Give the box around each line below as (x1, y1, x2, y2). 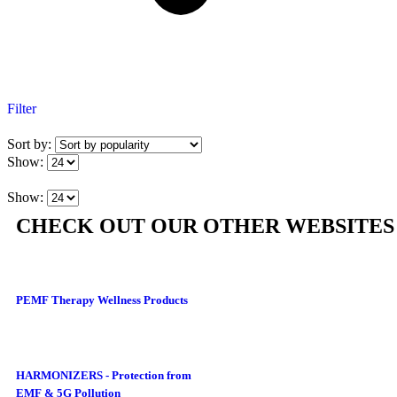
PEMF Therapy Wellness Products (16, 293, 188, 307)
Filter (7, 101, 36, 116)
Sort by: (7, 136, 55, 152)
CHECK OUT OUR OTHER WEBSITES (16, 214, 394, 237)
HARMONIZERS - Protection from (16, 368, 191, 382)
